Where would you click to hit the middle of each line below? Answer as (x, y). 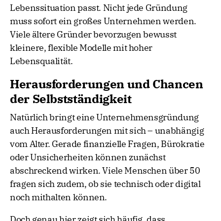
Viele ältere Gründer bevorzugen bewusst (93, 35)
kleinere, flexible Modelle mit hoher (81, 48)
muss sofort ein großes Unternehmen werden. (103, 21)
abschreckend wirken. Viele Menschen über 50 (105, 171)
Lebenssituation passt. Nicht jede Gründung (99, 8)
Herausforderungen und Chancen (107, 84)
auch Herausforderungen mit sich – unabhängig (107, 131)
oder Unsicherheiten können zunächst (88, 157)
